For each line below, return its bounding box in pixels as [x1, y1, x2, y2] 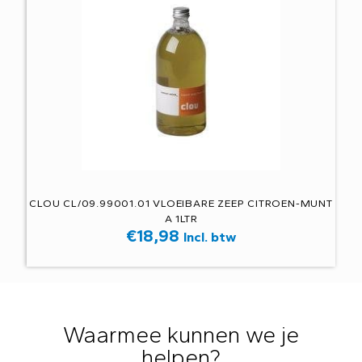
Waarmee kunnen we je [63, 320, 299, 348]
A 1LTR [164, 212, 198, 225]
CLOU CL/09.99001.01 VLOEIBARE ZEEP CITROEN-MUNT [29, 196, 333, 209]
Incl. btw [183, 228, 236, 245]
